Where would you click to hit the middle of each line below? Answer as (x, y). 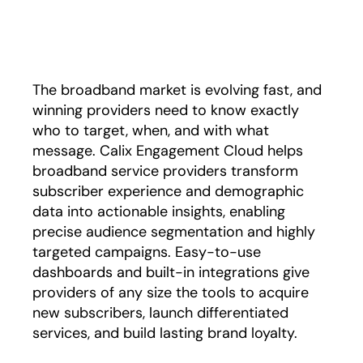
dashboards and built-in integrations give (171, 272)
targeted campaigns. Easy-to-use (147, 252)
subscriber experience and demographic (168, 191)
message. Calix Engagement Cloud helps (168, 151)
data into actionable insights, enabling (159, 211)
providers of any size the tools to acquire (171, 293)
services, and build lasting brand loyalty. (165, 333)
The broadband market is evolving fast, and (177, 90)
